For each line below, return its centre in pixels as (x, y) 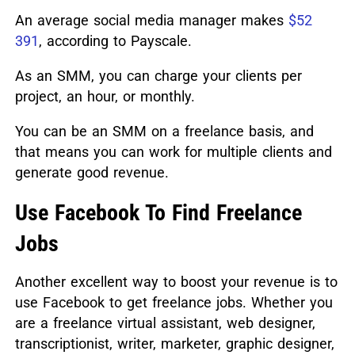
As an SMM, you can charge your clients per (158, 75)
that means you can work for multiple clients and (173, 151)
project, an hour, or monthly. (105, 96)
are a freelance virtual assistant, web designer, (165, 323)
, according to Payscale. (115, 40)
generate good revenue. (92, 172)
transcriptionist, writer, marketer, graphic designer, (174, 343)
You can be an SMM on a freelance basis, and (164, 131)
